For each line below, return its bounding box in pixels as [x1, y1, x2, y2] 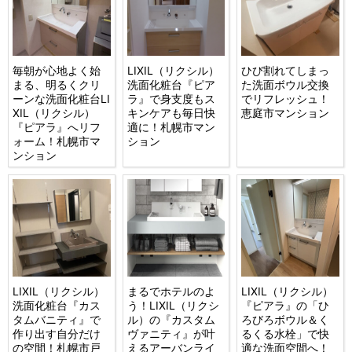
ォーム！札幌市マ [13, 134, 101, 148]
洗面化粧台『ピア [126, 77, 215, 91]
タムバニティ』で [13, 313, 101, 327]
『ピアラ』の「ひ [241, 299, 330, 313]
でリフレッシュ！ [241, 91, 330, 105]
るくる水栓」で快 [241, 327, 330, 341]
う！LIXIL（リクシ [126, 299, 219, 313]
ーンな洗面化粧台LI [13, 91, 111, 105]
